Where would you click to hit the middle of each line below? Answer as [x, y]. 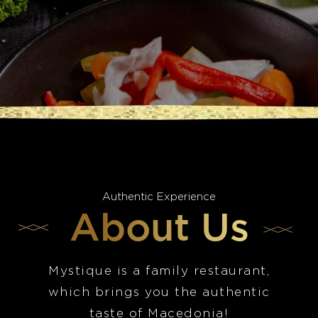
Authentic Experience [159, 197]
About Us [159, 226]
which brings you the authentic [159, 292]
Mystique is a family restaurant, [159, 271]
